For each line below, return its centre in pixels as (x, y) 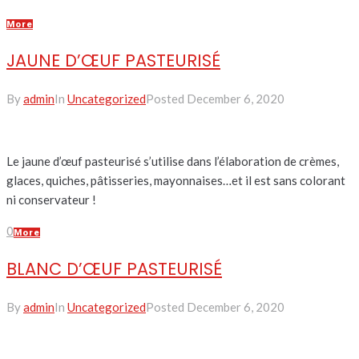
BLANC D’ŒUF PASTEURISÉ (114, 268)
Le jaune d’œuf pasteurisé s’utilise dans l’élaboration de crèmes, (173, 161)
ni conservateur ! (51, 199)
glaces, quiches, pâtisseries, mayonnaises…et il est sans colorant (176, 180)
